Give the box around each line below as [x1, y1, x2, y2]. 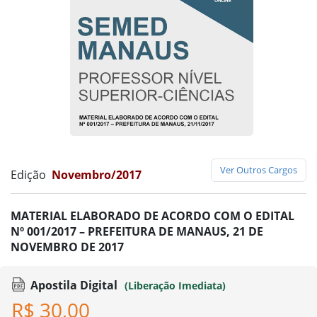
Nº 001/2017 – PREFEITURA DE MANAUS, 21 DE [11, 223, 263, 239]
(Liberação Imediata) [125, 278, 226, 292]
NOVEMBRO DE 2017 [11, 238, 124, 255]
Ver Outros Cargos [220, 163, 297, 176]
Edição [11, 166, 49, 183]
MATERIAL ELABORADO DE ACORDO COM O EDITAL [11, 207, 294, 224]
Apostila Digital [30, 277, 117, 293]
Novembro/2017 [52, 166, 142, 183]
